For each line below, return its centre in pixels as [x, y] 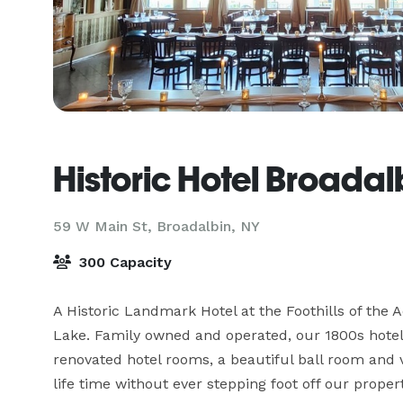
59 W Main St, [105, 226]
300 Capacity [123, 262]
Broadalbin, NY [208, 226]
